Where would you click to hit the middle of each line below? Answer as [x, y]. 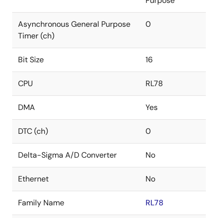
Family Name [41, 203]
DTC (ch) [33, 131]
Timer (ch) [36, 36]
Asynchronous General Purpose [74, 24]
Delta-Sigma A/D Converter [67, 155]
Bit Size [31, 60]
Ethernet [33, 179]
